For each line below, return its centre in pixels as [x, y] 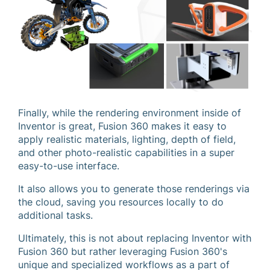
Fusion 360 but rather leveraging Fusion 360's [123, 252]
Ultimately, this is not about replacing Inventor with [135, 238]
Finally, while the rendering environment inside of [130, 113]
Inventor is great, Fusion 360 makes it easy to [122, 126]
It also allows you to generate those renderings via [134, 189]
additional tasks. [55, 215]
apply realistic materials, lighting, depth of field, [127, 140]
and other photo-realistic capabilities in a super [126, 153]
